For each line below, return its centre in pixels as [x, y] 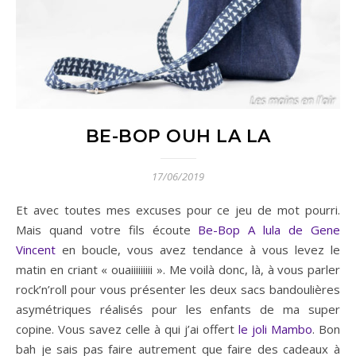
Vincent [36, 249]
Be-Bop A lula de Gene [269, 229]
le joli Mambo [275, 329]
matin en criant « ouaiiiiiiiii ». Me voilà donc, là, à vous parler [178, 269]
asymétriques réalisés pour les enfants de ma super [178, 309]
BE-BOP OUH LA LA [178, 136]
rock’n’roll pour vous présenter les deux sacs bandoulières [178, 289]
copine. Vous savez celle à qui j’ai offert [127, 329]
